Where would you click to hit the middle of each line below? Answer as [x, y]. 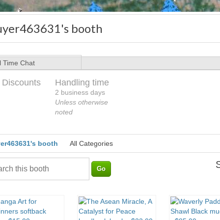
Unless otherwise [82, 102]
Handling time [82, 83]
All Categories [91, 144]
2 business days [80, 93]
